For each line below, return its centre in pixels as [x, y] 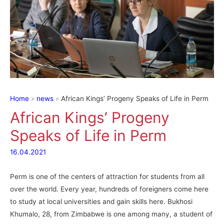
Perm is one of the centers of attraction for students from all [107, 177]
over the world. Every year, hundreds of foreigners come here [109, 189]
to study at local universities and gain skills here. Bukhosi [101, 202]
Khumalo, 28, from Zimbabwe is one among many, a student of [111, 214]
